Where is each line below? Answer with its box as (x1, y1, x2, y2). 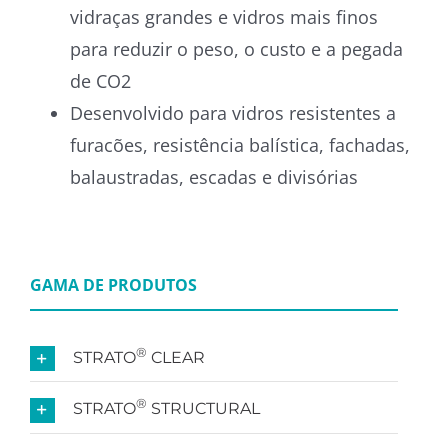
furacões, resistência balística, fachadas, (69, 132, 410, 157)
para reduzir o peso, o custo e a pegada (69, 36, 403, 61)
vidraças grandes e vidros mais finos (69, 4, 378, 29)
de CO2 (69, 68, 131, 93)
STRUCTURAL (146, 399, 260, 419)
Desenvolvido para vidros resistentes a (69, 100, 396, 125)
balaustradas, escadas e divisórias (69, 164, 358, 189)
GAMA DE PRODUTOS (29, 273, 197, 296)
